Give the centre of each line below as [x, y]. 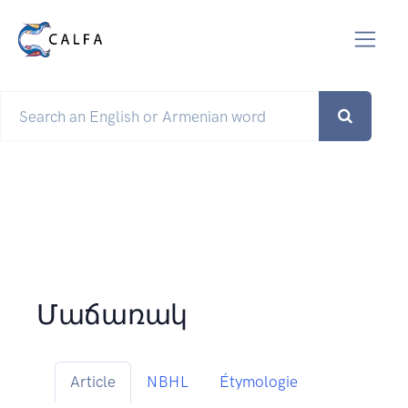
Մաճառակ [112, 316]
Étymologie [259, 382]
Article [93, 382]
